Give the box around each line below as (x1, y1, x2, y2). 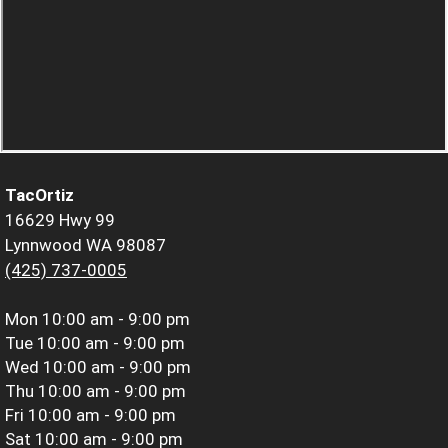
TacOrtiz (5, 184, 74, 205)
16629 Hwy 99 (5, 209, 115, 230)
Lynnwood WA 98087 (5, 234, 166, 255)
